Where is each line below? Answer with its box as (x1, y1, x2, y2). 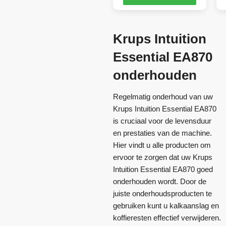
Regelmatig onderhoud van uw (113, 92, 213, 101)
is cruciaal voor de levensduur (113, 116, 211, 125)
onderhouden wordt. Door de (113, 177, 206, 186)
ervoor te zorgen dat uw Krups (113, 152, 212, 161)
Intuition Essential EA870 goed (113, 164, 213, 174)
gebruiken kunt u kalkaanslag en (113, 201, 219, 210)
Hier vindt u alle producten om (113, 140, 211, 149)
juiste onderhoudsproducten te (113, 189, 212, 198)
